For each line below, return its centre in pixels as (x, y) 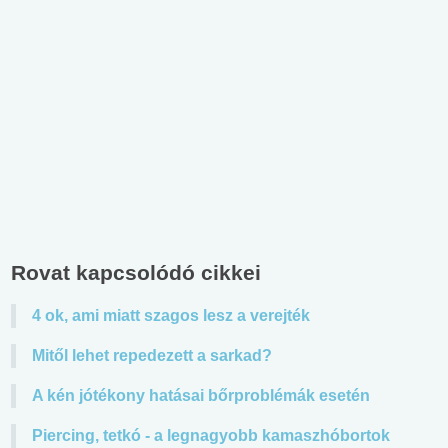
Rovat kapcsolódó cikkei (136, 272)
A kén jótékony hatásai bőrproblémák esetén (201, 395)
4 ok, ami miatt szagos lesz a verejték (171, 315)
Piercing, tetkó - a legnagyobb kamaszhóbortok (211, 435)
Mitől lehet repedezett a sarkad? (152, 355)
